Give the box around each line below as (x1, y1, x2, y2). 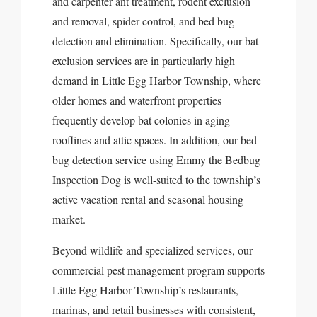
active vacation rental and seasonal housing (52, 192, 243, 207)
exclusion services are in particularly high (52, 53, 235, 68)
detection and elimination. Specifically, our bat (52, 33, 258, 48)
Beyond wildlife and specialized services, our (52, 243, 253, 258)
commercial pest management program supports (52, 263, 265, 277)
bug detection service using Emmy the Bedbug (52, 152, 260, 167)
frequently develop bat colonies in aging (52, 113, 230, 127)
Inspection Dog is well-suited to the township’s (52, 172, 260, 187)
